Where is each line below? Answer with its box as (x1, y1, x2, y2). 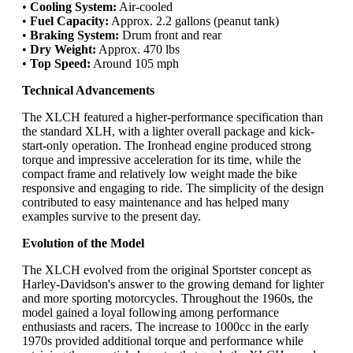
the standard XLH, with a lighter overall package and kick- (22, 124, 314, 139)
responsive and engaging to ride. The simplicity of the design (22, 181, 324, 195)
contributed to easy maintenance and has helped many (22, 195, 289, 210)
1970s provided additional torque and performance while (22, 334, 303, 348)
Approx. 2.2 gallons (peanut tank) (109, 14, 279, 28)
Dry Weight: (30, 43, 96, 57)
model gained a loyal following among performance (22, 306, 279, 320)
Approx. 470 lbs (96, 43, 180, 57)
